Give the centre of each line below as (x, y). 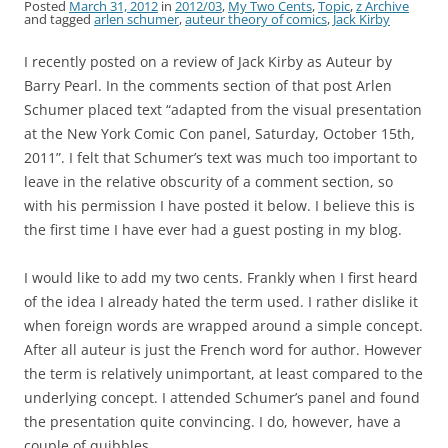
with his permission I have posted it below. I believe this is (219, 206)
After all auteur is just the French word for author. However (223, 350)
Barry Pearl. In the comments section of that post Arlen (208, 86)
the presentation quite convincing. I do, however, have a (212, 422)
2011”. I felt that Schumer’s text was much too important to (220, 158)
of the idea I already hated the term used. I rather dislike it (221, 302)
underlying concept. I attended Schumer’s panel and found (222, 398)
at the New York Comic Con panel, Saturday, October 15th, (219, 134)
